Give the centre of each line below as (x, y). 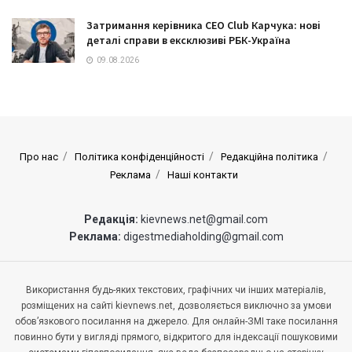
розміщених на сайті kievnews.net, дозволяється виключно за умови (176, 306)
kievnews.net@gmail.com (204, 220)
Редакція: (112, 220)
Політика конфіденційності (139, 157)
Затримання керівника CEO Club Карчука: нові (203, 26)
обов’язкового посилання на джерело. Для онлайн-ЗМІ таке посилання (176, 322)
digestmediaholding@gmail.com (203, 237)
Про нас (39, 157)
